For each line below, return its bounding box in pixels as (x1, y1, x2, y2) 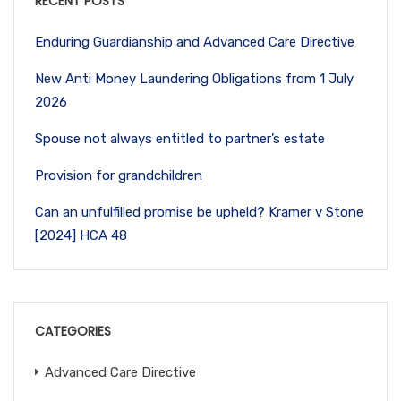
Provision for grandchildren (35, 166, 202, 183)
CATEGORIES (35, 321, 111, 340)
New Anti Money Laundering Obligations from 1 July (35, 70, 354, 87)
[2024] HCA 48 (35, 226, 127, 243)
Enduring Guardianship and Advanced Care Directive (35, 33, 354, 50)
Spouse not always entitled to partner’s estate (35, 130, 325, 147)
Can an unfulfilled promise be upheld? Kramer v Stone (35, 203, 363, 220)
